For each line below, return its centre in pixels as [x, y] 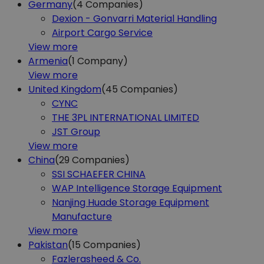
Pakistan [48, 245]
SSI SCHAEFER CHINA [99, 174]
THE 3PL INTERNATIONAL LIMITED [126, 117]
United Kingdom [65, 89]
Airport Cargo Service [102, 32]
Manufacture [82, 216]
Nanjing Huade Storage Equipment [131, 202]
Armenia [48, 61]
